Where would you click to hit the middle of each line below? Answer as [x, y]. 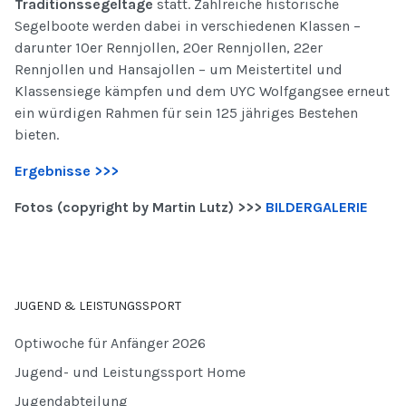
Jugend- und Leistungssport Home [130, 372]
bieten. [37, 135]
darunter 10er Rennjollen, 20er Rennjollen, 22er [169, 48]
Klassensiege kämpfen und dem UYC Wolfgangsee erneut [202, 92]
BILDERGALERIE [317, 208]
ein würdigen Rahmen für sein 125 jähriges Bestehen [186, 113]
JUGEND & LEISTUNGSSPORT [98, 306]
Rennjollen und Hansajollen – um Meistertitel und [179, 70]
